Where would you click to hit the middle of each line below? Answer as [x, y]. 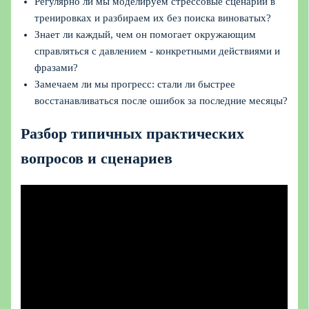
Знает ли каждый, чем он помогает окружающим [146, 34]
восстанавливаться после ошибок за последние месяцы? [161, 100]
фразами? [57, 67]
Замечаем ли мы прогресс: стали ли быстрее [135, 84]
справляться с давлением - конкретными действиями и [158, 51]
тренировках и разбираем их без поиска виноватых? [153, 18]
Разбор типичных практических [133, 134]
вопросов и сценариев [97, 159]
